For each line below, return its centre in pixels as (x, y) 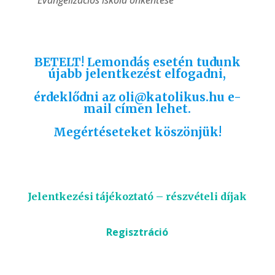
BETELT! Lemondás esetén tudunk (137, 62)
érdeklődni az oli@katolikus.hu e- (137, 97)
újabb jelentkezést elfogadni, (137, 73)
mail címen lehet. (137, 108)
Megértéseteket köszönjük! (137, 132)
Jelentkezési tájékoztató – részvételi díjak (137, 196)
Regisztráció (137, 232)
